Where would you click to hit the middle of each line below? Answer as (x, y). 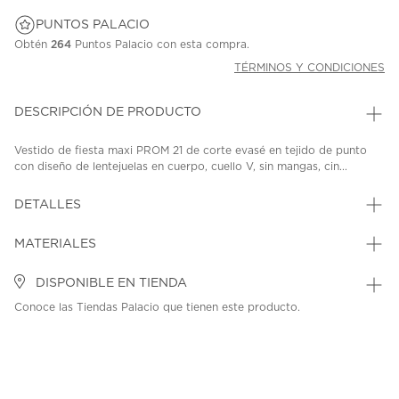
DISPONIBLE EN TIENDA (110, 284)
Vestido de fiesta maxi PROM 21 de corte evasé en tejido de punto (191, 151)
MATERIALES (55, 244)
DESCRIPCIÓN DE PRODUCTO (108, 113)
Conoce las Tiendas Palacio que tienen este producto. (157, 308)
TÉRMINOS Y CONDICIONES (309, 68)
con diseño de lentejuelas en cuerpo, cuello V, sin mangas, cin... (181, 167)
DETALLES (48, 205)
